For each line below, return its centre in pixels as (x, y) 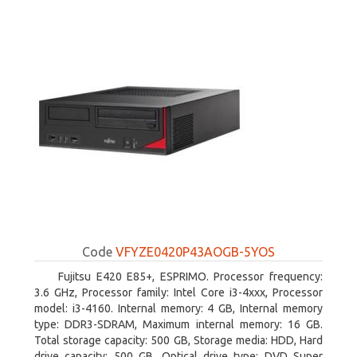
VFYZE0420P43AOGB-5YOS (195, 252)
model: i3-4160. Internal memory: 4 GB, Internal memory (178, 308)
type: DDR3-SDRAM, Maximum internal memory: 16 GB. (178, 324)
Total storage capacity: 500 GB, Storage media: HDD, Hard (178, 340)
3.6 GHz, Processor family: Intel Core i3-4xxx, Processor (178, 292)
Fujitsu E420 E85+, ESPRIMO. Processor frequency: (190, 277)
